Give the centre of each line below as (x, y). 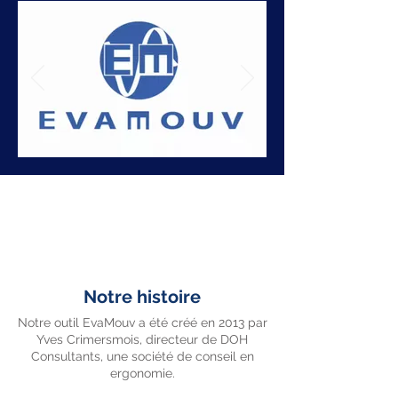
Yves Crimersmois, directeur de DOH (142, 339)
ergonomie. (142, 373)
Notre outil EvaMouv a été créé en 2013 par (142, 322)
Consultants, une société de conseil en (142, 356)
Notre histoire (142, 297)
